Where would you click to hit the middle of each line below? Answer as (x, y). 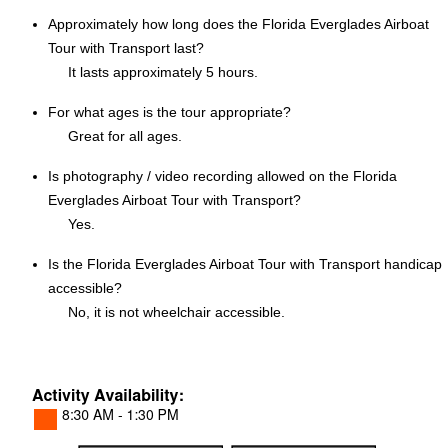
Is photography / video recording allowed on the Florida (222, 176)
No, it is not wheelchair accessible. (176, 312)
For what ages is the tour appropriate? (169, 112)
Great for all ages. (125, 136)
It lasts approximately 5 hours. (163, 72)
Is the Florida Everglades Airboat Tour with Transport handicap (245, 264)
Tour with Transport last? (126, 48)
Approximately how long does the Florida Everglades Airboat (238, 24)
